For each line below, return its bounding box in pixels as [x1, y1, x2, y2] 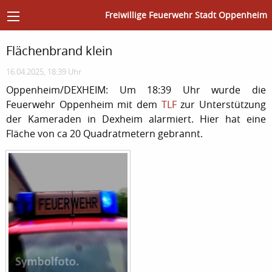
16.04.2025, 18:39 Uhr [6, 66, 81, 77]
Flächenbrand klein [6, 42, 112, 59]
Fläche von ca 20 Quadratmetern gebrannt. [6, 126, 203, 140]
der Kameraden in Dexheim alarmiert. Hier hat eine [6, 112, 266, 126]
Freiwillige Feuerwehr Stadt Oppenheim [105, 9, 267, 21]
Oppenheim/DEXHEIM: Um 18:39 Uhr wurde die [6, 83, 266, 97]
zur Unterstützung [176, 97, 267, 111]
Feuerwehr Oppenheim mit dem [6, 97, 161, 111]
